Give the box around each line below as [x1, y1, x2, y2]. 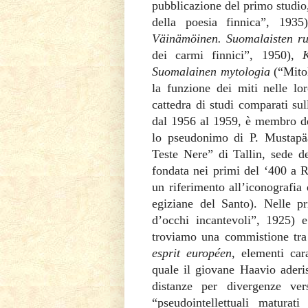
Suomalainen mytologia [152, 64, 270, 78]
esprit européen [152, 245, 232, 260]
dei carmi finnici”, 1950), [152, 47, 302, 62]
